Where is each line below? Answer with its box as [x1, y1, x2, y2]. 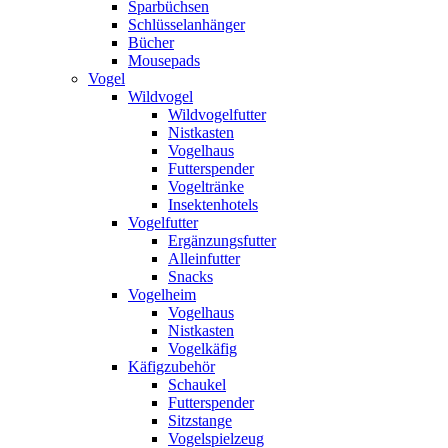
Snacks [168, 268, 213, 285]
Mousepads [128, 52, 200, 69]
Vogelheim [128, 286, 196, 303]
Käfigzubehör [128, 358, 215, 375]
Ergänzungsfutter [168, 232, 276, 249]
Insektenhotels [168, 196, 258, 213]
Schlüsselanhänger [128, 16, 245, 33]
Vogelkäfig [168, 340, 237, 357]
